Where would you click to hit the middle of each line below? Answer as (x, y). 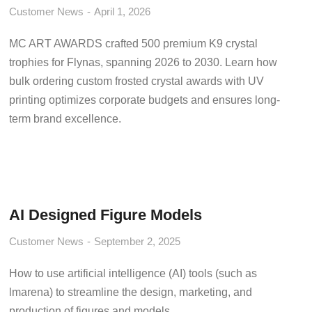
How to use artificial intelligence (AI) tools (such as (133, 273)
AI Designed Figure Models (106, 215)
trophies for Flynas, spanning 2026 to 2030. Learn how (143, 62)
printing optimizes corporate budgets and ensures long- (145, 100)
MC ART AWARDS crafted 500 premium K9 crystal (134, 44)
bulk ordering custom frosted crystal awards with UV (137, 81)
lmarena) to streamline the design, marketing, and (131, 292)
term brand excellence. (65, 119)
